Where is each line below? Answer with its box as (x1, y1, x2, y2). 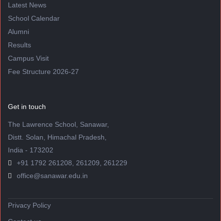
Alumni (8, 27, 29, 36)
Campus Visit (8, 54, 49, 62)
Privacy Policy (8, 201, 51, 210)
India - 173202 (8, 146, 53, 154)
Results (8, 40, 31, 49)
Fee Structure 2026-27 (8, 67, 79, 75)
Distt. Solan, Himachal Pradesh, (8, 133, 107, 141)
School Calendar (8, 14, 60, 22)
